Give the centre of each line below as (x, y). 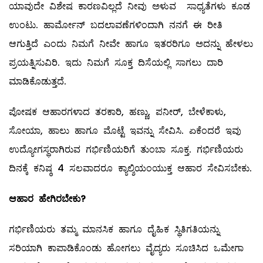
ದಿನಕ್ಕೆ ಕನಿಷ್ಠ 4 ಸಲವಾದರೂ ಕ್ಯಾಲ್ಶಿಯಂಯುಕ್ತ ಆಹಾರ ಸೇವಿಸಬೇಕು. (130, 168)
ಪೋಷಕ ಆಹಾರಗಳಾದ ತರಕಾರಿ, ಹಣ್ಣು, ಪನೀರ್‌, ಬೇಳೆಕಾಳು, (117, 112)
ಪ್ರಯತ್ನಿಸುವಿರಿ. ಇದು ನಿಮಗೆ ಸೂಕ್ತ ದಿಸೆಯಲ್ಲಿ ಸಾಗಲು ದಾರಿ (116, 63)
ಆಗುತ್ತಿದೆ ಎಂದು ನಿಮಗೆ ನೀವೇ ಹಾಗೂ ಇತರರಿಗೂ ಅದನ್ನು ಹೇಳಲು (131, 44)
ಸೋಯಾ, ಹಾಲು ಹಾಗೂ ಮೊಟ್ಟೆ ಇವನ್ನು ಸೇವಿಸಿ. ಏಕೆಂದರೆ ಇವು (125, 131)
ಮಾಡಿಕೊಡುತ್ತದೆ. (38, 82)
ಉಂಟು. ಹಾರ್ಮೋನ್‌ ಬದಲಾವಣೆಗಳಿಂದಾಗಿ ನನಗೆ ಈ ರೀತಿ (116, 25)
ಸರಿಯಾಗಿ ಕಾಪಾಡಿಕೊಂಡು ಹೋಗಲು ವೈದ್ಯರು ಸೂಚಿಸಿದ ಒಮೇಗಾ (126, 248)
